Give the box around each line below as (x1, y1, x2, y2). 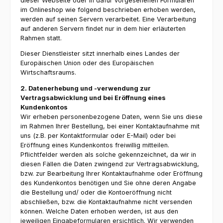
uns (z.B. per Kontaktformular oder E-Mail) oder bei (20, 132, 176, 140)
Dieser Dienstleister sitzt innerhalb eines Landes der (20, 50, 180, 58)
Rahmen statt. (20, 34, 62, 42)
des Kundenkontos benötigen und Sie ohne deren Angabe (20, 179, 196, 187)
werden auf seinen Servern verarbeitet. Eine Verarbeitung (20, 15, 196, 23)
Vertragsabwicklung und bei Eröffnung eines (20, 94, 166, 102)
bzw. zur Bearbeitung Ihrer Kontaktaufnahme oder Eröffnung (20, 170, 203, 178)
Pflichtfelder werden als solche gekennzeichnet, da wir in (20, 151, 196, 159)
